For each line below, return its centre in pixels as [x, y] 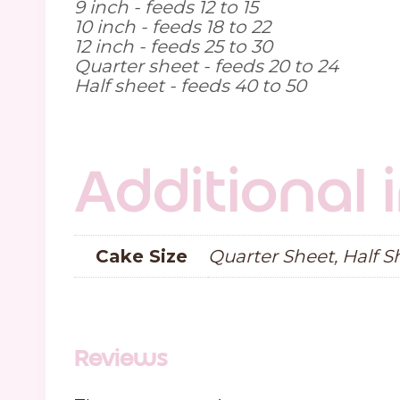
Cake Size [141, 257]
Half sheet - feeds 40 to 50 [190, 86]
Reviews [121, 358]
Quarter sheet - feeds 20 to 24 [206, 67]
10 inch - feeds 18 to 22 [172, 27]
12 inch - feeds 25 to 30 [173, 47]
